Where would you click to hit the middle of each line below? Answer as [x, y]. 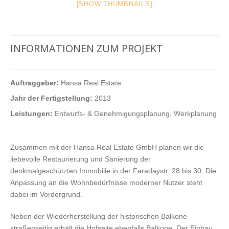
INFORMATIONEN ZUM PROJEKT [87, 49]
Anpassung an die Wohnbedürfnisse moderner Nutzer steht [106, 183]
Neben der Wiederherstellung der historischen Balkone [99, 216]
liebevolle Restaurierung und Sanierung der [81, 159]
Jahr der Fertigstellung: [51, 98]
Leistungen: [31, 114]
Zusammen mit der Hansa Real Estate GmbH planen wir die [107, 147]
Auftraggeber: [35, 83]
